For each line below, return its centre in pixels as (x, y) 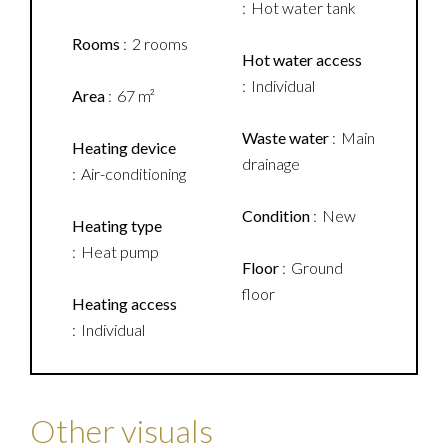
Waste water (287, 137)
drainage (271, 163)
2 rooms (160, 43)
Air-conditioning (133, 173)
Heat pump (120, 251)
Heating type (117, 225)
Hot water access (302, 59)
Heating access (124, 303)
